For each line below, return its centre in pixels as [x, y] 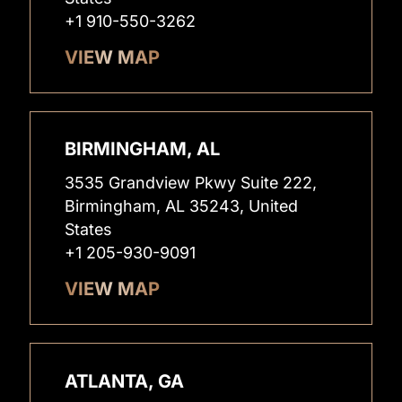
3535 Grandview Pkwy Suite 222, [191, 183]
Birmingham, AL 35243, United [182, 206]
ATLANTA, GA [125, 380]
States [88, 230]
